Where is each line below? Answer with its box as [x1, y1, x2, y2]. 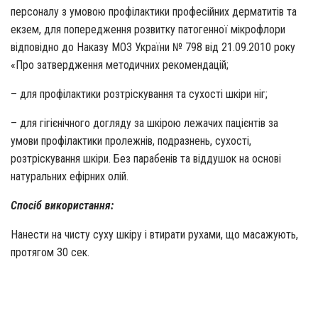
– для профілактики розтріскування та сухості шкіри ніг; [11, 87, 268, 101]
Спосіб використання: [11, 198, 114, 212]
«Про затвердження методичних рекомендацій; [11, 57, 229, 72]
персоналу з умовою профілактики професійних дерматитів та [11, 4, 297, 18]
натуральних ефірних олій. [11, 169, 128, 183]
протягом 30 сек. [11, 245, 89, 259]
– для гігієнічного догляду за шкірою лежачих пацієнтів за [11, 116, 278, 130]
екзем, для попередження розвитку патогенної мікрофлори [11, 22, 285, 36]
